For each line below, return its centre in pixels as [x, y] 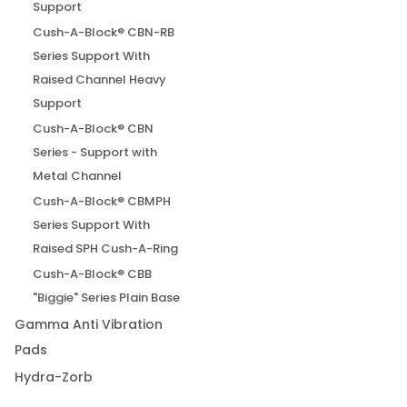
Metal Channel [78, 176]
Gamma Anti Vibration [89, 324]
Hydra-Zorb [54, 377]
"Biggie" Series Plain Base [107, 298]
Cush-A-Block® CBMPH [102, 201]
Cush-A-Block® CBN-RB [104, 32]
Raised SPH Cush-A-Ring [106, 248]
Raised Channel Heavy [100, 79]
